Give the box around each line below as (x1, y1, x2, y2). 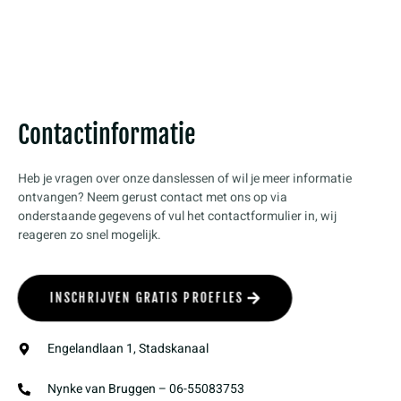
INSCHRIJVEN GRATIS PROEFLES (49, 290, 243, 306)
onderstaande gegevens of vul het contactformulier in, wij (18, 206, 337, 226)
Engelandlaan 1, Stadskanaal (47, 339, 209, 359)
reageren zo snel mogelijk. (18, 225, 161, 244)
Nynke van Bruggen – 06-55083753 (47, 380, 244, 399)
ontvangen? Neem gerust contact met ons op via (18, 187, 287, 207)
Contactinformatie (18, 118, 196, 150)
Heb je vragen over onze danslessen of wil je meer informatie (18, 168, 352, 188)
